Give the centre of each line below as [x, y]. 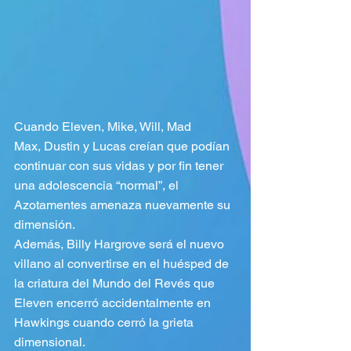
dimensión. [46, 225]
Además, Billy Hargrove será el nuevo [121, 244]
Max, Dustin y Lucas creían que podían [123, 147]
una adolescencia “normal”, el [98, 186]
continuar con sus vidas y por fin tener [120, 166]
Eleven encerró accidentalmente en [114, 303]
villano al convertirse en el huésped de [123, 264]
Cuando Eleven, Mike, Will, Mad [104, 127]
